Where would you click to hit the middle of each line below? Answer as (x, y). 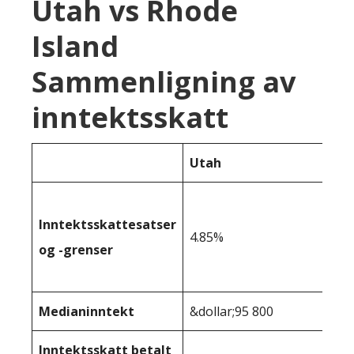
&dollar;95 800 (232, 311)
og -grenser (76, 250)
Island (75, 46)
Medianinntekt (87, 311)
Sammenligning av (164, 82)
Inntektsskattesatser (107, 224)
